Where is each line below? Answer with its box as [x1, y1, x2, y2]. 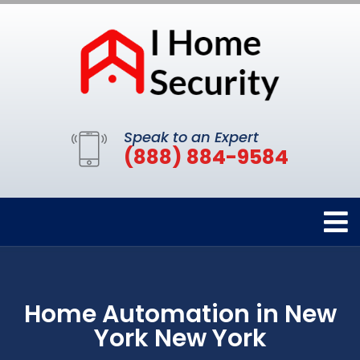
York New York [93, 321, 267, 355]
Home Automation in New [23, 297, 337, 331]
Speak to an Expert [124, 126, 259, 147]
